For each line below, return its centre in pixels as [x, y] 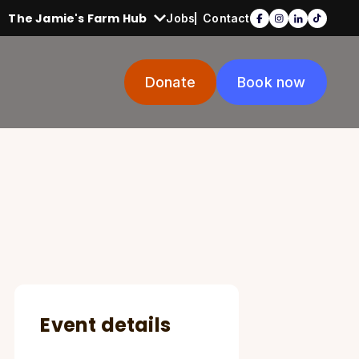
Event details [106, 325]
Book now [272, 82]
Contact [226, 18]
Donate [170, 82]
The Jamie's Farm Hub [78, 18]
